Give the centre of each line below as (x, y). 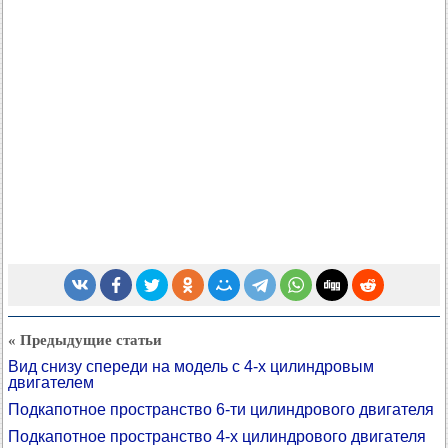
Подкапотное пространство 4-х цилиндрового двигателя (217, 437)
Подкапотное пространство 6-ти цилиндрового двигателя (221, 410)
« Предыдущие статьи (85, 340)
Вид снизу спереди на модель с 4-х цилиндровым (191, 367)
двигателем (51, 383)
